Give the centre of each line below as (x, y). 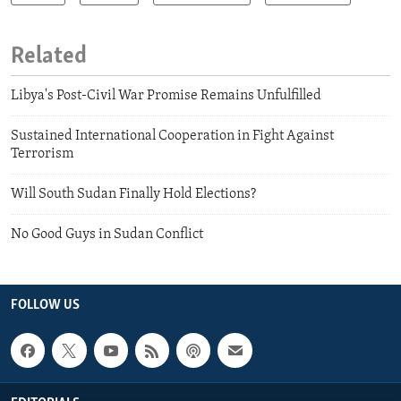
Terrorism (42, 154)
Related (49, 56)
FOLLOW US (45, 306)
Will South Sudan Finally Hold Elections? (133, 195)
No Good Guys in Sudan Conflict (107, 235)
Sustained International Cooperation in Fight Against (172, 137)
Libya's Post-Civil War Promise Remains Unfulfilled (166, 96)
